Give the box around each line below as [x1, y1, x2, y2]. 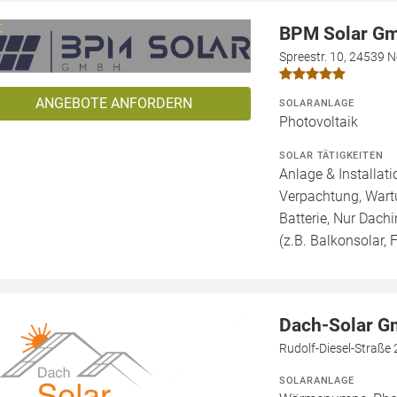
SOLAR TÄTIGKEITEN [278, 149, 384, 162]
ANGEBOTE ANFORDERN [35, 95, 192, 113]
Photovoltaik [278, 113, 358, 131]
